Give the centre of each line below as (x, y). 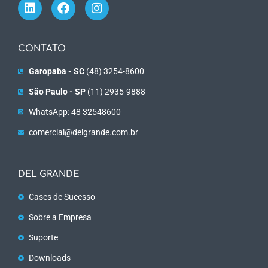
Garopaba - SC (56, 71)
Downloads (49, 258)
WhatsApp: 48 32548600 (74, 112)
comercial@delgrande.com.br (83, 132)
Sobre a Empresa (60, 217)
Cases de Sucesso (62, 197)
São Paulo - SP (57, 91)
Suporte (43, 237)
